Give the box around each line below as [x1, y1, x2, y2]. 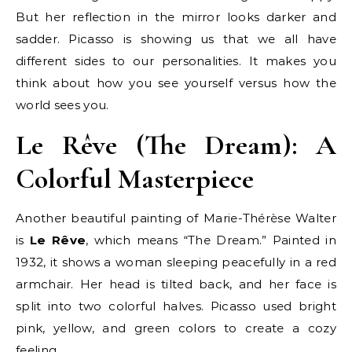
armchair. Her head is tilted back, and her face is [16, 277, 336, 292]
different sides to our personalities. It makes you [16, 53, 336, 69]
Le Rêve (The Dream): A [16, 128, 336, 163]
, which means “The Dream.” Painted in [86, 233, 336, 248]
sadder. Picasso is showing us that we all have [16, 31, 336, 47]
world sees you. [16, 97, 109, 113]
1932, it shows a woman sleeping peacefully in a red [16, 255, 336, 270]
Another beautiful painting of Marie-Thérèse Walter [16, 211, 336, 226]
